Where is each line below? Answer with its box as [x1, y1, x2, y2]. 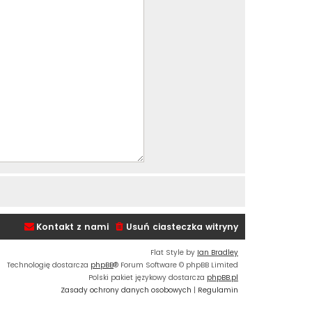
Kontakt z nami [36, 221, 109, 233]
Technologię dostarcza [7, 260, 91, 271]
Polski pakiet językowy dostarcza [88, 272, 207, 283]
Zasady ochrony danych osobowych [61, 285, 192, 296]
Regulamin [198, 285, 238, 296]
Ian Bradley [197, 247, 238, 258]
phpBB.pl [207, 272, 238, 283]
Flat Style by [150, 247, 197, 258]
